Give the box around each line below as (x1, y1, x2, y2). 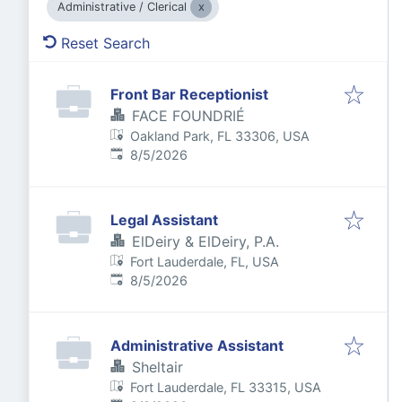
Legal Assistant (110, 211, 218, 229)
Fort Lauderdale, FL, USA (130, 254, 280, 269)
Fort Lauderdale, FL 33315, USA (130, 380, 322, 395)
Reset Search (61, 34, 150, 52)
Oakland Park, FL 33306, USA (130, 128, 310, 144)
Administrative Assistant (110, 336, 284, 354)
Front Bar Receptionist (110, 85, 268, 103)
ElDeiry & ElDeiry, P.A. (132, 232, 279, 250)
